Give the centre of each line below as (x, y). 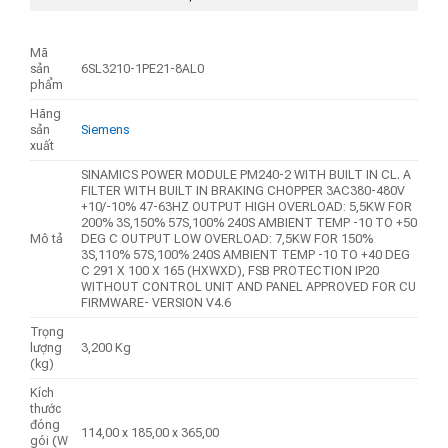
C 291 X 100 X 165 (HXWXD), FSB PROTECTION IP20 (230, 271)
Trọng (47, 332)
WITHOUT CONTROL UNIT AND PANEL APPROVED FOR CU (249, 287)
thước (45, 409)
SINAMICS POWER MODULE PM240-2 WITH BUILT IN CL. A (246, 175)
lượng (46, 348)
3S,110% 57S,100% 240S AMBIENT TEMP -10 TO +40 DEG (246, 255)
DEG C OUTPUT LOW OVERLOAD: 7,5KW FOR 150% (227, 239)
